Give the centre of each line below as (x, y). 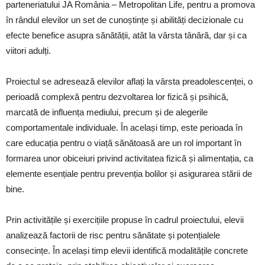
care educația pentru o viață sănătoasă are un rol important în (124, 143)
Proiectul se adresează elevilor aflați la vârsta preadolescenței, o (129, 82)
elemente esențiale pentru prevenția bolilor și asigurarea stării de (129, 174)
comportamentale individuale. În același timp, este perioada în (124, 128)
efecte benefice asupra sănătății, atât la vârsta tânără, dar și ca (126, 35)
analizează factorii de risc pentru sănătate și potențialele (113, 235)
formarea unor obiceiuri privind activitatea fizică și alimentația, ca (130, 159)
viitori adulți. (28, 51)
